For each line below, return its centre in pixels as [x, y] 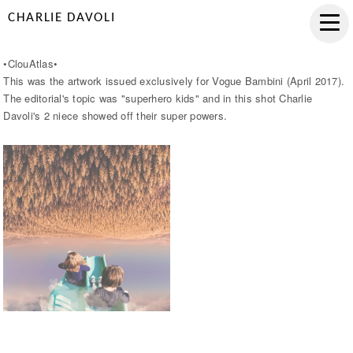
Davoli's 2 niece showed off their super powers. [115, 115]
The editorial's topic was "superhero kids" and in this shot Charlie [158, 98]
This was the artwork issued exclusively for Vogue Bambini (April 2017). [174, 81]
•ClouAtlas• [31, 63]
